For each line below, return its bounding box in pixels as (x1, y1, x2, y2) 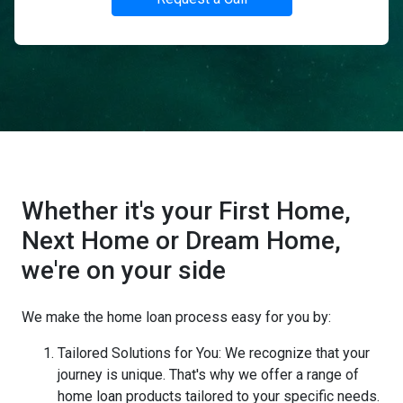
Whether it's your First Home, (22, 196, 351, 226)
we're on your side (22, 255, 226, 285)
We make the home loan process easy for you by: (22, 309, 331, 326)
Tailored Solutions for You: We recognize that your (58, 345, 370, 362)
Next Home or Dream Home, (22, 226, 341, 255)
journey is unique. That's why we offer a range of (58, 366, 359, 383)
